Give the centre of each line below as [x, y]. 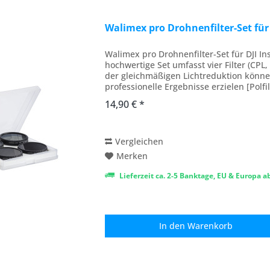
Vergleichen [140, 141]
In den [172, 225]
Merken [132, 155]
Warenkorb [210, 225]
